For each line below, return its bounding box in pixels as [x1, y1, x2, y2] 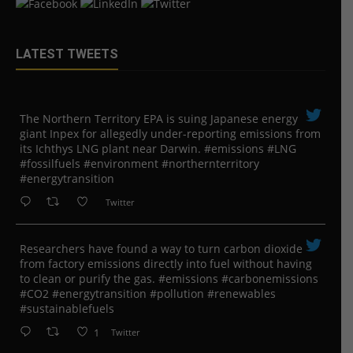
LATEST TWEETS [16, 46, 118, 62]
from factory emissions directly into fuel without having [20, 256, 312, 272]
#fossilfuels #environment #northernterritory [20, 156, 259, 172]
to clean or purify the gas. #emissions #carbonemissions [20, 271, 318, 287]
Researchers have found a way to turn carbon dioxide [20, 241, 303, 257]
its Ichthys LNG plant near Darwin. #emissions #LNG [20, 141, 296, 157]
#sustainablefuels [20, 301, 114, 317]
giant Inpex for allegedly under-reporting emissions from [20, 126, 321, 142]
